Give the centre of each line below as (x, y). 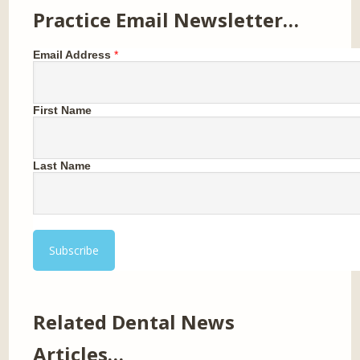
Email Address (72, 55)
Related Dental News (134, 322)
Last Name (62, 166)
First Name (63, 110)
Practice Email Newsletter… (166, 20)
